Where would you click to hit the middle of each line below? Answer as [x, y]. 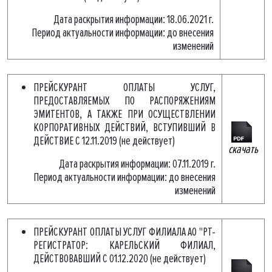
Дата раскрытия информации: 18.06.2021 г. [134, 19]
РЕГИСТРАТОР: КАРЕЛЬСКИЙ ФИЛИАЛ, [124, 245]
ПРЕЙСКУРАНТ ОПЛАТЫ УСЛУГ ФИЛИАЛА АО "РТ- [124, 232]
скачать [243, 149]
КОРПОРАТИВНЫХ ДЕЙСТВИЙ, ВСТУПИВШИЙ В [124, 127]
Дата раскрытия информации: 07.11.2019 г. [137, 164]
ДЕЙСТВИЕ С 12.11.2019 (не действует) [104, 141]
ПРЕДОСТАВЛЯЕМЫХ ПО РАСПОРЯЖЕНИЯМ [124, 101]
